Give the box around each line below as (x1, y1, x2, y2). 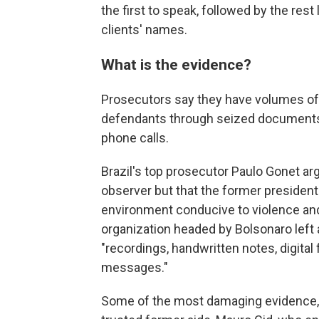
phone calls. (101, 130, 169, 145)
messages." (101, 260, 168, 275)
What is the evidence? (101, 56, 255, 73)
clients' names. (101, 22, 187, 37)
